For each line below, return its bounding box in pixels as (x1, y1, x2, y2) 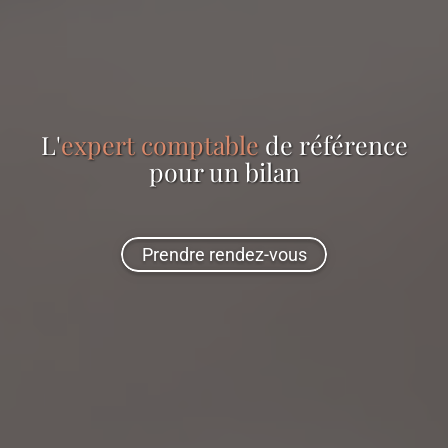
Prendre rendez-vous (141, 243, 307, 265)
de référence (258, 127, 408, 161)
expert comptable (60, 127, 259, 161)
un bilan (208, 154, 300, 188)
